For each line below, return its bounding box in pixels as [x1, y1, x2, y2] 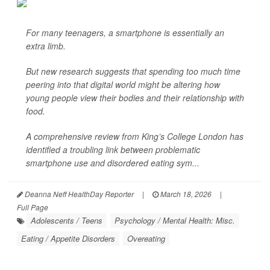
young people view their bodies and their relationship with [26, 92, 244, 104]
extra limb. [26, 40, 66, 52]
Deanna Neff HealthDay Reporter [23, 189, 134, 199]
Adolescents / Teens [31, 215, 102, 226]
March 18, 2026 [159, 189, 212, 199]
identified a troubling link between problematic [26, 143, 200, 155]
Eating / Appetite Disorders [21, 233, 115, 244]
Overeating [127, 233, 165, 244]
